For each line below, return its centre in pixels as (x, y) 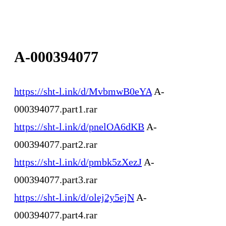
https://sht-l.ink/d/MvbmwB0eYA (83, 91)
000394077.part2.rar (56, 144)
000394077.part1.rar (56, 109)
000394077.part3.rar (56, 179)
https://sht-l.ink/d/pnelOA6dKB (79, 126)
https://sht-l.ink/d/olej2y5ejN (74, 197)
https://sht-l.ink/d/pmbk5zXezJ (78, 162)
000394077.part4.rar (56, 215)
